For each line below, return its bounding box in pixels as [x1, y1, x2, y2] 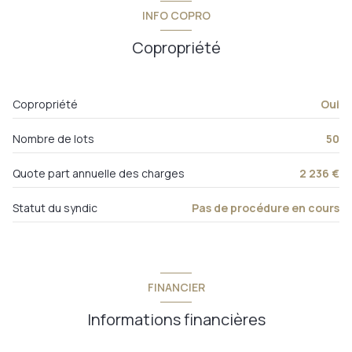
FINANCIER [147, 280, 205, 295]
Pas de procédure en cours [192, 200, 339, 215]
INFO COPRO [141, 8, 211, 24]
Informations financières [86, 308, 266, 330]
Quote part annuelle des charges [13, 165, 185, 181]
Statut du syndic [13, 200, 97, 215]
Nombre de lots [13, 130, 94, 146]
